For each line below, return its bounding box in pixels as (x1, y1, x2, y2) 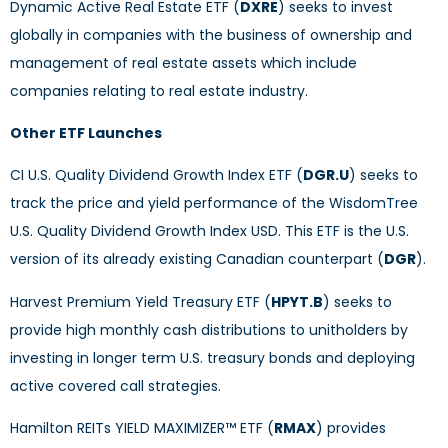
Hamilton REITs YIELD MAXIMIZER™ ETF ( (10, 418, 274, 439)
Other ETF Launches (10, 123, 162, 144)
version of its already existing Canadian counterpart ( (10, 249, 384, 270)
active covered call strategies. (10, 375, 221, 396)
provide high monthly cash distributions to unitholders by (10, 319, 408, 340)
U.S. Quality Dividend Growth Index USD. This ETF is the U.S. (10, 221, 409, 242)
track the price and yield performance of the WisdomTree (10, 193, 418, 214)
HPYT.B (271, 291, 323, 312)
